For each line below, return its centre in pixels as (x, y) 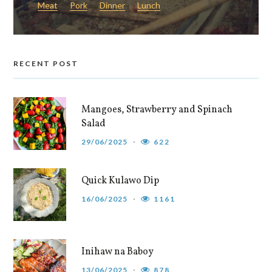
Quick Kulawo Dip (121, 181)
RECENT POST (46, 63)
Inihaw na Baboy (118, 252)
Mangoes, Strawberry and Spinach (157, 110)
